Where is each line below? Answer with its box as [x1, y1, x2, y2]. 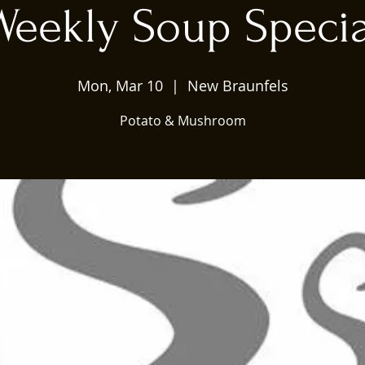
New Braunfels [187, 76, 288, 95]
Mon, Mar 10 [77, 76, 163, 95]
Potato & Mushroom [119, 112, 246, 130]
